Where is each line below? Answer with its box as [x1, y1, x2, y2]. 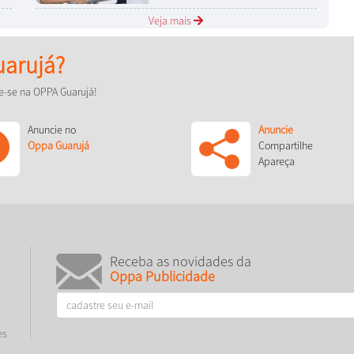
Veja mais [149, 13, 194, 28]
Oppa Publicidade [110, 267, 216, 286]
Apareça [258, 154, 295, 169]
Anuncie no [28, 122, 77, 137]
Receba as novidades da [110, 252, 252, 271]
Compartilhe [258, 138, 313, 153]
